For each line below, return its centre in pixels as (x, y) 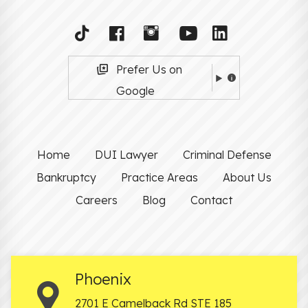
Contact (211, 200)
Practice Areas (159, 178)
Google (136, 91)
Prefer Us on (150, 70)
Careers (97, 200)
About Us (247, 178)
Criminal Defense (227, 155)
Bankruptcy (66, 178)
